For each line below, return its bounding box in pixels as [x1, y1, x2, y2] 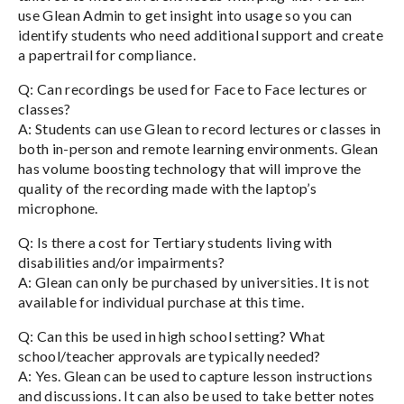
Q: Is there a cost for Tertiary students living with [18, 233, 333, 251]
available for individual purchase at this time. [18, 292, 305, 310]
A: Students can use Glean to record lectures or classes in [18, 119, 381, 137]
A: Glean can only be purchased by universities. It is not [18, 272, 370, 290]
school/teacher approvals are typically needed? [18, 346, 321, 364]
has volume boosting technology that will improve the [18, 159, 362, 177]
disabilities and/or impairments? [18, 252, 225, 271]
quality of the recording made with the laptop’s [18, 179, 317, 197]
